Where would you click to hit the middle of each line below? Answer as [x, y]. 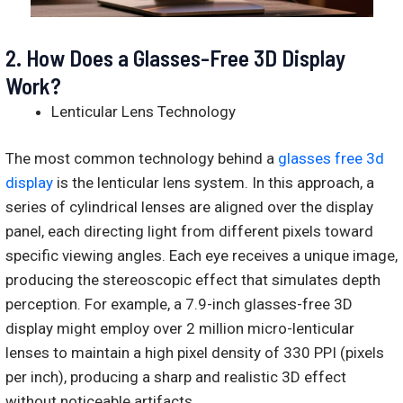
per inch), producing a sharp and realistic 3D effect [176, 377]
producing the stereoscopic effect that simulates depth [193, 280]
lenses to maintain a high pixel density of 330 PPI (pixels [195, 353]
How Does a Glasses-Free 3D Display [186, 57]
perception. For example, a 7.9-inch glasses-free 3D [179, 304]
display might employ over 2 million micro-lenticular [180, 329]
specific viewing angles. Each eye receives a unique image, [201, 256]
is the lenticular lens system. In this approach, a [215, 183]
